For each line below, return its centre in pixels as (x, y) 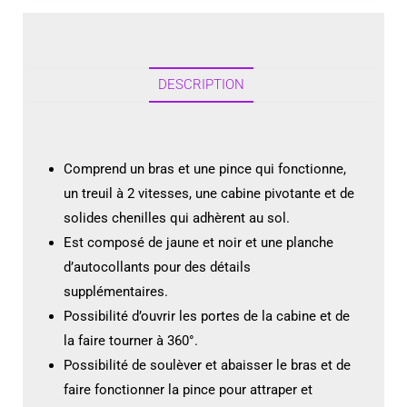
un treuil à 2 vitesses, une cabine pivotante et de (209, 193)
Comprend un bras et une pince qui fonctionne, (205, 169)
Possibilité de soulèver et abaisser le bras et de (207, 365)
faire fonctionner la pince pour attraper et (188, 389)
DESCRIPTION (201, 84)
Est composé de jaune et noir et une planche (199, 242)
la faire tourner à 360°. (131, 340)
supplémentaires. (116, 291)
